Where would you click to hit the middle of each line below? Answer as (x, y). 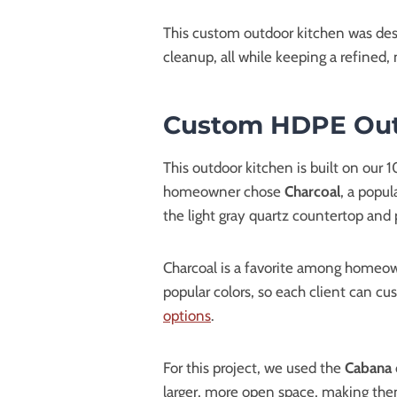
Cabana (370, 367)
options (187, 315)
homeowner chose (224, 191)
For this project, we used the (254, 367)
